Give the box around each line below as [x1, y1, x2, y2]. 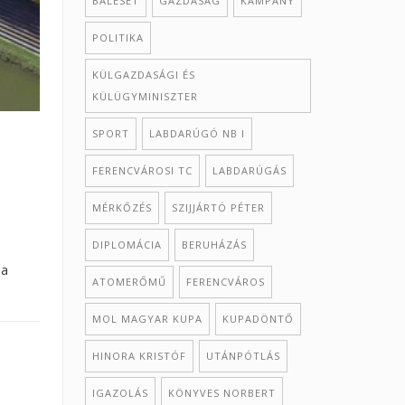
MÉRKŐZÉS [91, 201, 152, 214]
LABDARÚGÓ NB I [148, 127, 245, 140]
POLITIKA [91, 31, 144, 44]
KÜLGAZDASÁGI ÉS [91, 68, 195, 81]
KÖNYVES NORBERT [167, 386, 276, 400]
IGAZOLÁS [91, 386, 148, 400]
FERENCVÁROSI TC [91, 164, 193, 177]
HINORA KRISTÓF [91, 349, 186, 363]
